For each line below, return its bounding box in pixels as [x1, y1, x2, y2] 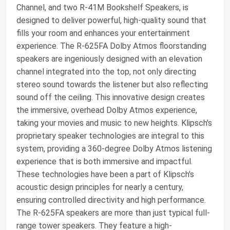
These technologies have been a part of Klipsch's [16, 169, 194, 179]
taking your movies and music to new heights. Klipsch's [16, 118, 212, 128]
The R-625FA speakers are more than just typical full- [16, 207, 210, 218]
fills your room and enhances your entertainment [16, 28, 190, 38]
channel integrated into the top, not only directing [16, 66, 196, 76]
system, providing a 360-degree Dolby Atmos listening [16, 143, 212, 154]
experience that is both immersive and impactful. [16, 156, 193, 166]
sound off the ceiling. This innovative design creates [16, 92, 205, 102]
